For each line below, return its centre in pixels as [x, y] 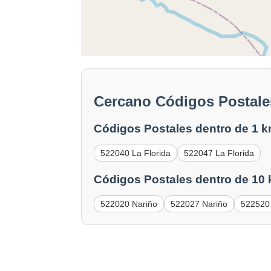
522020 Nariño [129, 204]
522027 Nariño [199, 204]
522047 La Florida [219, 153]
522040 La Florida [136, 153]
